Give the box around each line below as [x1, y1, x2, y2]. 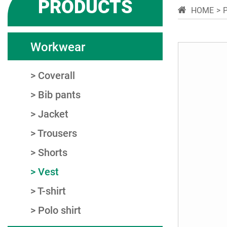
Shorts [38, 145, 67, 159]
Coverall [38, 68, 75, 82]
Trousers [37, 126, 77, 139]
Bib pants [38, 88, 81, 101]
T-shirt [37, 184, 66, 197]
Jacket [38, 107, 68, 120]
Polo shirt [38, 203, 81, 216]
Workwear [30, 38, 85, 55]
